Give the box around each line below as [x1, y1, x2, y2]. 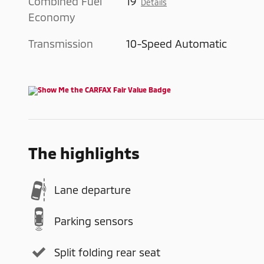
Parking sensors [54, 214, 133, 227]
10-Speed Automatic [126, 37, 228, 50]
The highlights [28, 143, 140, 162]
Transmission [28, 37, 93, 50]
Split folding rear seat [54, 246, 160, 259]
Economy [28, 10, 75, 24]
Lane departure [54, 183, 131, 196]
